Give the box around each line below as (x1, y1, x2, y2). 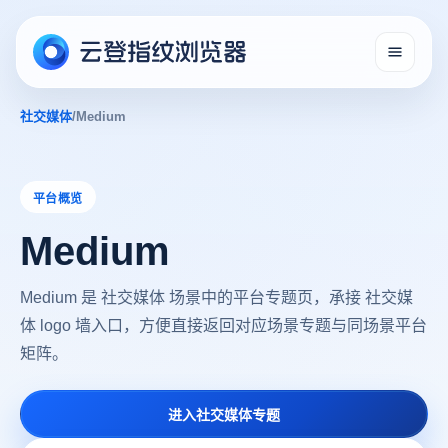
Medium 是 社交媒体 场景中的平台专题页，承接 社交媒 (20, 284, 413, 308)
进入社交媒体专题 (168, 404, 280, 424)
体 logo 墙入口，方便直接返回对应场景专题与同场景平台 (20, 312, 427, 336)
